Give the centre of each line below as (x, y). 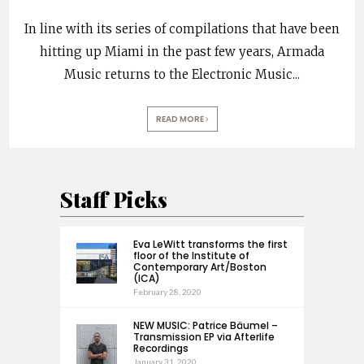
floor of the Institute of (191, 255)
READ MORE (180, 119)
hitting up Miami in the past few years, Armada (182, 51)
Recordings (161, 348)
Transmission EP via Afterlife (204, 336)
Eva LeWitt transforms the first (210, 244)
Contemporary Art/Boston (200, 266)
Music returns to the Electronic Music (178, 74)
